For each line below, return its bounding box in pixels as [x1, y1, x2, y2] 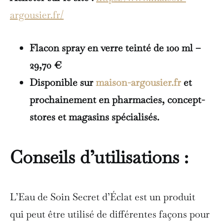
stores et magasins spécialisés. [30, 110, 159, 123]
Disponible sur [30, 75, 96, 89]
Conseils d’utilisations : [10, 145, 188, 169]
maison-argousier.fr [96, 75, 181, 89]
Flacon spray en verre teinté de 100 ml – [30, 41, 201, 54]
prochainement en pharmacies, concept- [30, 93, 205, 106]
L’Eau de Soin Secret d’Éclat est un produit [10, 190, 195, 203]
